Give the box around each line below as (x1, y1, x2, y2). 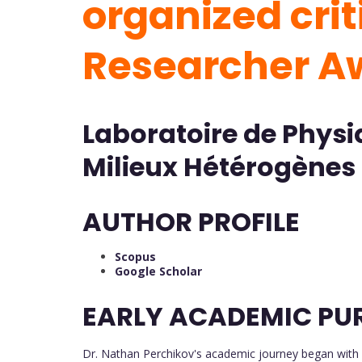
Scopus (115, 248, 156, 264)
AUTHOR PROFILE (82, 203, 300, 240)
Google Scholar (115, 263, 202, 279)
